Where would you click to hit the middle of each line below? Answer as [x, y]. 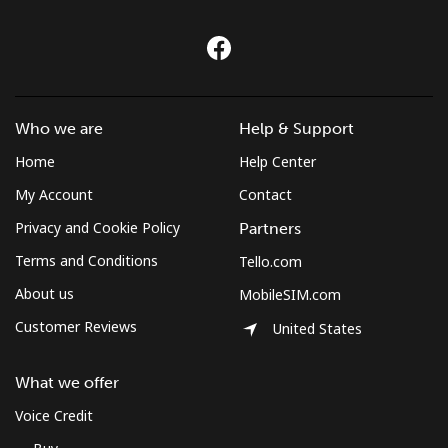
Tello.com [270, 261]
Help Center [277, 161]
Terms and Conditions [86, 260]
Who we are [59, 128]
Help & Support [296, 128]
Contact [265, 194]
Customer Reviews [76, 326]
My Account [54, 194]
